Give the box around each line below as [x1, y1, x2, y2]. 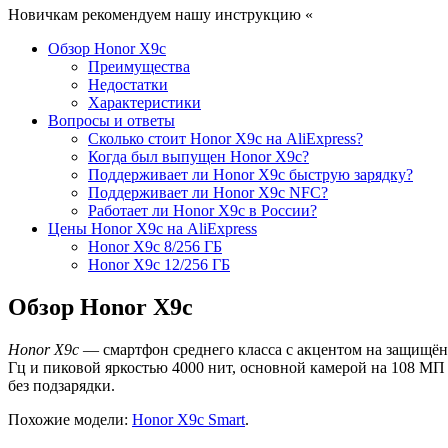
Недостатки [88, 75, 168, 93]
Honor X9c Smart [132, 410, 245, 428]
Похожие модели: [8, 410, 132, 428]
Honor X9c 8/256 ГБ [88, 237, 222, 255]
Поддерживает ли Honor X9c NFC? [88, 183, 328, 201]
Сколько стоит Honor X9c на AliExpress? [88, 129, 363, 147]
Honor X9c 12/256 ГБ [88, 255, 230, 273]
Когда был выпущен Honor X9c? [88, 147, 309, 165]
